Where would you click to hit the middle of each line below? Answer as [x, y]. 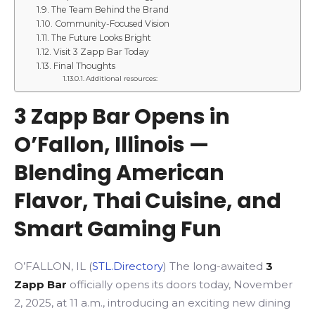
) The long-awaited [214, 266]
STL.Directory [128, 266]
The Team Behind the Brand [110, 9]
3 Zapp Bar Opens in [122, 117]
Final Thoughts [84, 66]
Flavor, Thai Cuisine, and [148, 201]
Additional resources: [121, 78]
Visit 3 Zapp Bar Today [101, 52]
